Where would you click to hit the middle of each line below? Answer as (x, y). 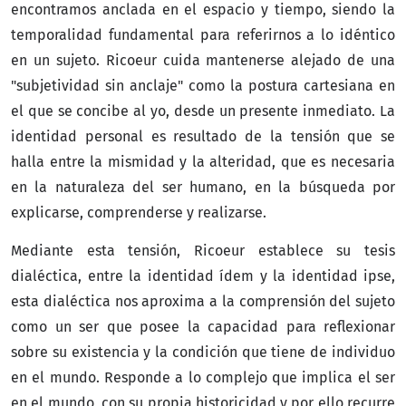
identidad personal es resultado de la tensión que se (203, 136)
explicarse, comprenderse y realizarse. (139, 212)
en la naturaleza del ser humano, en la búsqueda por (203, 187)
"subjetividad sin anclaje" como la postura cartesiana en (203, 85)
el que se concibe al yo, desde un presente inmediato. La (203, 111)
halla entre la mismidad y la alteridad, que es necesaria (203, 161)
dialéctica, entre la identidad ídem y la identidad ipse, (203, 275)
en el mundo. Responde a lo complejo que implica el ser (203, 377)
